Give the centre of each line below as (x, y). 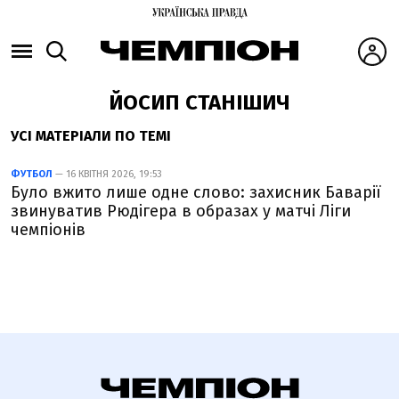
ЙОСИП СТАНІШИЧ (199, 102)
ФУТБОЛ (32, 174)
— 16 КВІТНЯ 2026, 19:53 (107, 174)
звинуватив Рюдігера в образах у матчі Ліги (181, 211)
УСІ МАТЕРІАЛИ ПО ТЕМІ (91, 136)
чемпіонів (48, 230)
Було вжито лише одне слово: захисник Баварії (196, 192)
